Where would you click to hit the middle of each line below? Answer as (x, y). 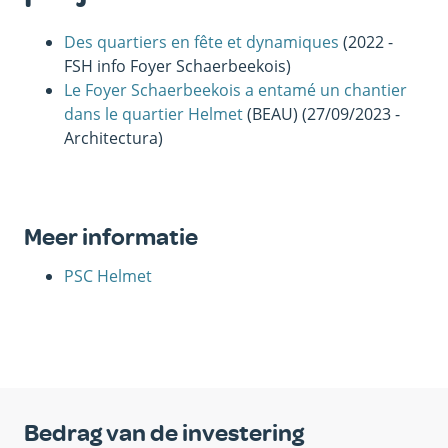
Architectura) (113, 138)
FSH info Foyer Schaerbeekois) (177, 66)
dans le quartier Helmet (153, 114)
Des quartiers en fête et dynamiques (201, 42)
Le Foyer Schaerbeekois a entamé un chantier (235, 90)
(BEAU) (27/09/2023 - (321, 114)
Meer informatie (111, 237)
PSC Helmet (108, 276)
